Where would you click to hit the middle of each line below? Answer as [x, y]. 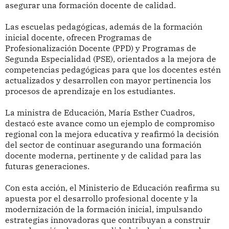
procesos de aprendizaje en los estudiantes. [90, 91]
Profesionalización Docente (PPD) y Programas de [100, 48]
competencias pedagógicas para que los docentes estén [113, 70]
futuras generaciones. [47, 166]
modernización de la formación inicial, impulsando [104, 209]
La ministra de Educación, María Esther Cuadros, [100, 113]
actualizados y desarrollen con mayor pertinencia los [108, 81]
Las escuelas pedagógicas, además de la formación [104, 27]
